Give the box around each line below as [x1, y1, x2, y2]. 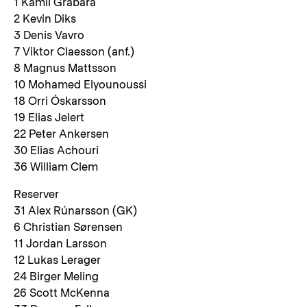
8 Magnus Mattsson [14, 62, 116, 75]
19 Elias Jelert [14, 111, 84, 124]
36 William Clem [14, 160, 98, 173]
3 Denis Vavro [14, 29, 84, 42]
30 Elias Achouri [14, 144, 99, 157]
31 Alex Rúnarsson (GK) [14, 204, 137, 217]
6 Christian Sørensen [14, 221, 123, 234]
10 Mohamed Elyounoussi [14, 78, 147, 91]
